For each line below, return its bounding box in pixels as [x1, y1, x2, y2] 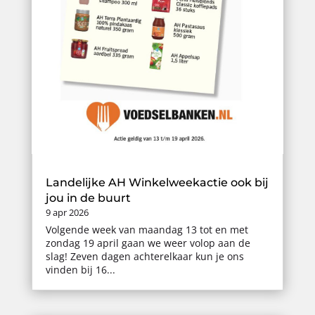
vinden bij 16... [45, 263, 115, 277]
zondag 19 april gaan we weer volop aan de [45, 236, 250, 250]
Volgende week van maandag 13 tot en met [45, 223, 248, 237]
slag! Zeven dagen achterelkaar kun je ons [45, 250, 244, 264]
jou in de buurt [45, 191, 131, 205]
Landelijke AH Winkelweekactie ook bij [45, 176, 269, 190]
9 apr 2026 [45, 206, 89, 219]
